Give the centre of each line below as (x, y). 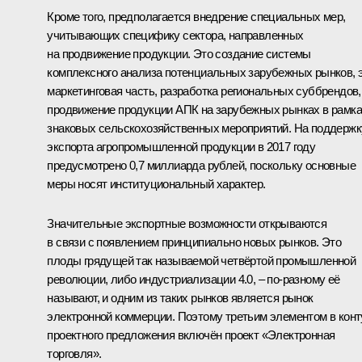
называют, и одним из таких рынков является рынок (180, 297)
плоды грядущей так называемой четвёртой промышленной (202, 260)
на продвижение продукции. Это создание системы (179, 53)
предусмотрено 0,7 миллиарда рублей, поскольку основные (201, 165)
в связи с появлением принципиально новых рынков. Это (194, 242)
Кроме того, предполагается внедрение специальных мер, (196, 16)
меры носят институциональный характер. (156, 183)
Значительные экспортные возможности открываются (187, 223)
